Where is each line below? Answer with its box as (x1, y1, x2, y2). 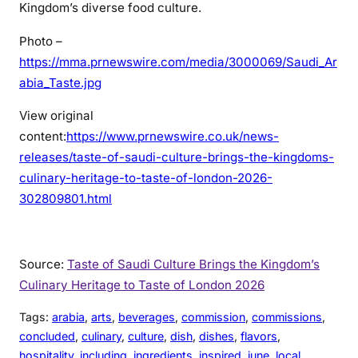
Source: (19, 256, 67, 272)
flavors (241, 329, 277, 344)
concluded (19, 329, 75, 344)
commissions (252, 310, 322, 324)
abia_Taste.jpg (19, 74, 101, 90)
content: (19, 128, 66, 144)
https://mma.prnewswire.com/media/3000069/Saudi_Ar (19, 54, 337, 70)
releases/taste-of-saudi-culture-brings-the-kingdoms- (19, 149, 334, 165)
